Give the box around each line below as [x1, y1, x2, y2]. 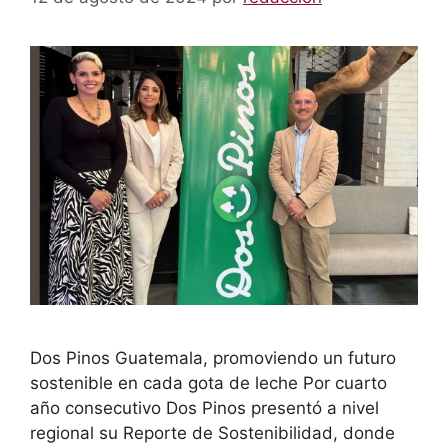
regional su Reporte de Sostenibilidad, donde [30, 422, 395, 443]
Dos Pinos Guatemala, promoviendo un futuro [30, 347, 396, 368]
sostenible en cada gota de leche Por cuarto [30, 372, 387, 393]
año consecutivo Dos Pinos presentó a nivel [30, 397, 379, 418]
